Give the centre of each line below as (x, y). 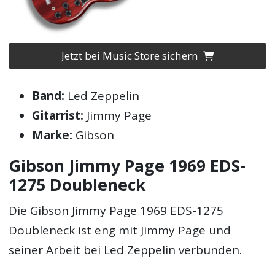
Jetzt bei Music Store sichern (131, 56)
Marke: (52, 135)
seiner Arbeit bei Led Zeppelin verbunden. (126, 250)
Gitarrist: (58, 116)
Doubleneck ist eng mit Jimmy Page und (120, 230)
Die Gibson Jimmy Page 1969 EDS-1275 (116, 210)
